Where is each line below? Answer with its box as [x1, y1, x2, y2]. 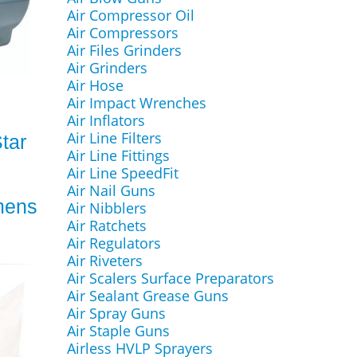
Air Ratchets [66, 216, 147, 235]
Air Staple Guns [66, 321, 170, 340]
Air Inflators [66, 111, 145, 130]
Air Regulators [66, 233, 161, 253]
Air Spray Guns [66, 304, 166, 323]
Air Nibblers [66, 198, 147, 218]
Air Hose [66, 76, 124, 95]
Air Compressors [66, 23, 178, 42]
